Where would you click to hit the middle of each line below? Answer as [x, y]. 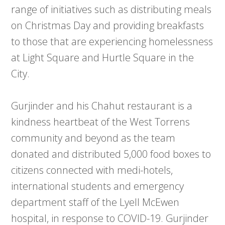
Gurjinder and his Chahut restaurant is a [102, 106]
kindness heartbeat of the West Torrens [101, 122]
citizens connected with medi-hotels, [92, 170]
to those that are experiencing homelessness [112, 42]
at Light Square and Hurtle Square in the [103, 58]
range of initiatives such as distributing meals [111, 10]
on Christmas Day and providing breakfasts [108, 26]
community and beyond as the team [93, 138]
